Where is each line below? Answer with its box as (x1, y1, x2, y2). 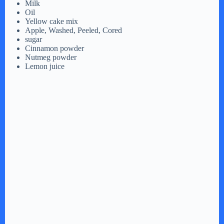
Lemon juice (25, 61, 64, 70)
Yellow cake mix (25, 16, 78, 25)
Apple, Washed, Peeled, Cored (25, 25, 122, 34)
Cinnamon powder (25, 43, 84, 52)
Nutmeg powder (25, 52, 76, 61)
